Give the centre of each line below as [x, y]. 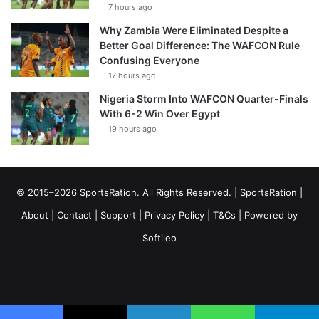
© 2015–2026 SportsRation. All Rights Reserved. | [128, 193]
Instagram [248, 273]
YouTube [175, 273]
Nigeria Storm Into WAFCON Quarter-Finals [204, 99]
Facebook [110, 273]
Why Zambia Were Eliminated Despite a [194, 31]
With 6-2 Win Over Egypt [160, 114]
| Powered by [267, 215]
